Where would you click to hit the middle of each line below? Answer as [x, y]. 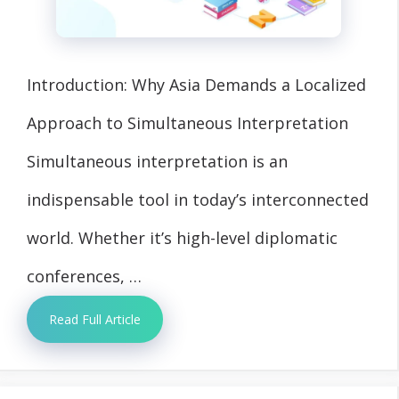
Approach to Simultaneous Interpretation [187, 122]
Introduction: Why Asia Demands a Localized [196, 84]
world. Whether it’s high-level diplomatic [182, 237]
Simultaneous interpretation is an [157, 161]
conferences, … [84, 276]
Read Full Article [95, 319]
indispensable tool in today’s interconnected [198, 199]
